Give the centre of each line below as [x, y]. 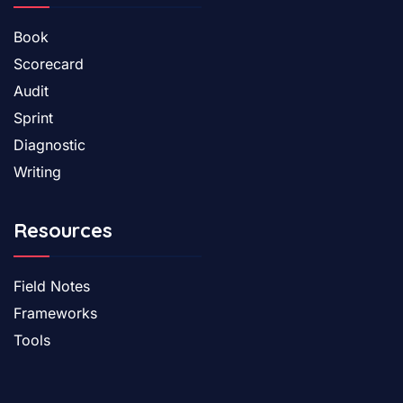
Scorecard [49, 63]
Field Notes [52, 286]
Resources [63, 230]
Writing [37, 171]
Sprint [33, 117]
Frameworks [55, 313]
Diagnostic [49, 144]
